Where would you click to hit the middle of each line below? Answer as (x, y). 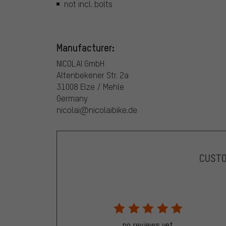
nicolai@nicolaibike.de (97, 109)
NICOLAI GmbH (80, 63)
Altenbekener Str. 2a (93, 75)
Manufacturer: (86, 47)
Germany (72, 98)
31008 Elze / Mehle (90, 86)
